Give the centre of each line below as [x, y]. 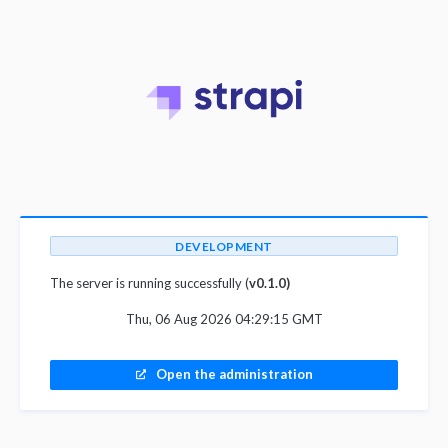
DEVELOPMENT [224, 246]
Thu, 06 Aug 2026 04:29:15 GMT [224, 319]
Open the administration [234, 374]
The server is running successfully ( [149, 283]
